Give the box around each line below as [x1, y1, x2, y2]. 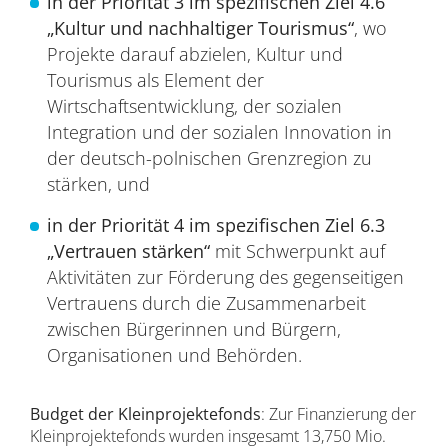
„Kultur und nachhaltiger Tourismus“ [46, 16, 354, 40]
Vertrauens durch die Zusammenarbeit [46, 291, 366, 315]
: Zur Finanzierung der [260, 403, 416, 425]
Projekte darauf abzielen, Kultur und [46, 42, 343, 66]
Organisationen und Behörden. [46, 343, 302, 367]
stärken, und [46, 172, 150, 196]
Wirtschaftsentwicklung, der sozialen [46, 94, 342, 118]
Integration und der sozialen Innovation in [46, 120, 392, 144]
